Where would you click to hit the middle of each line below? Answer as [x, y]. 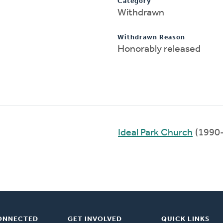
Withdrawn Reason [151, 37]
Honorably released [159, 49]
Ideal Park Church [155, 133]
